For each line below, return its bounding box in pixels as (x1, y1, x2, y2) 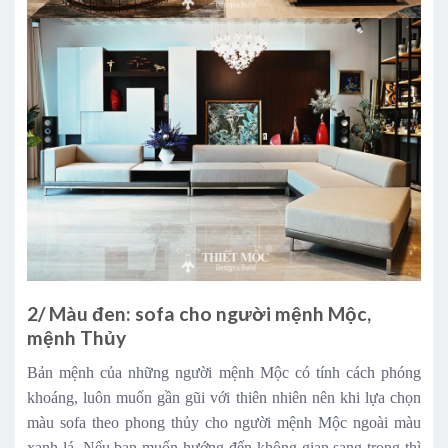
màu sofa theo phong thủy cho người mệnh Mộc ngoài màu (27, 413, 421, 431)
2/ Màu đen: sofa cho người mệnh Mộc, (27, 301, 371, 325)
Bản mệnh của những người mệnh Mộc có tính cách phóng (27, 363, 421, 381)
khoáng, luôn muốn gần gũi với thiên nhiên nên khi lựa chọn (27, 388, 421, 406)
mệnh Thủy (27, 325, 126, 349)
